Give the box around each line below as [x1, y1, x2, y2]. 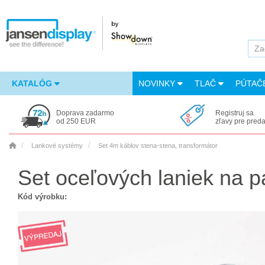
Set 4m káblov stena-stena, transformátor [98, 142, 218, 149]
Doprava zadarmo [56, 109, 114, 117]
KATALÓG [12, 79, 54, 88]
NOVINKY [138, 79, 177, 88]
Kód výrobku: [18, 192, 67, 201]
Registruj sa [215, 109, 254, 117]
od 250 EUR [56, 117, 96, 125]
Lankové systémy [31, 142, 83, 149]
